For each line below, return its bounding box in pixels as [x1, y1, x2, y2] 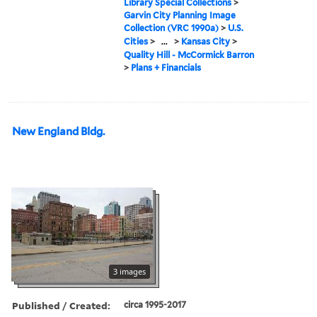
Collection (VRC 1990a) [124, 22, 219, 33]
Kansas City [181, 35, 231, 47]
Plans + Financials [131, 62, 202, 73]
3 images [113, 265, 146, 277]
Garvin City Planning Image [124, 9, 236, 21]
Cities [124, 35, 149, 47]
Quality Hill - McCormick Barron [124, 49, 255, 60]
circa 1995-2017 [124, 299, 187, 310]
